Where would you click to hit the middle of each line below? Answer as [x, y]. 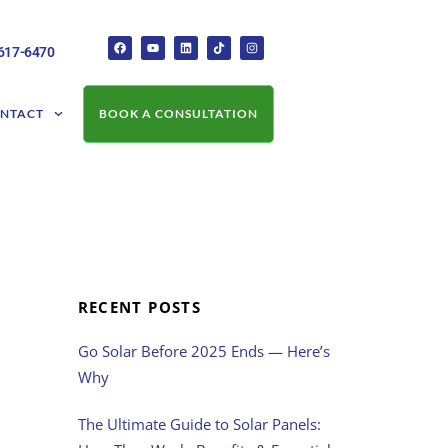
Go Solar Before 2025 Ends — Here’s [203, 351]
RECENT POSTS [139, 307]
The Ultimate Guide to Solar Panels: [199, 423]
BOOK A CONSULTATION [178, 113]
